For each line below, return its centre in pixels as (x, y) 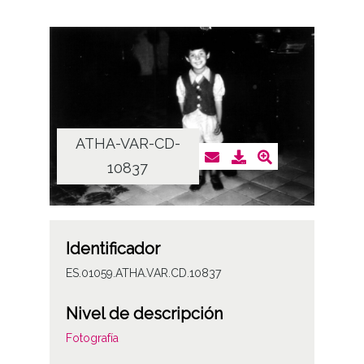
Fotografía (92, 338)
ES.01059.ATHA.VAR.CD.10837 (143, 273)
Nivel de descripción (144, 314)
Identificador (113, 249)
